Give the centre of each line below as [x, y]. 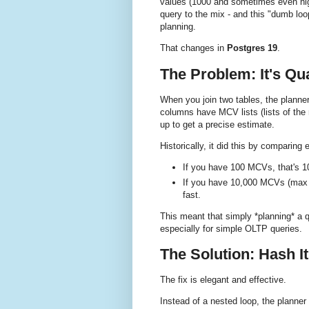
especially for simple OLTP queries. [231, 228]
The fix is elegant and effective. [223, 280]
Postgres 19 [252, 48]
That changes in [193, 48]
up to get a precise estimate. [217, 124]
